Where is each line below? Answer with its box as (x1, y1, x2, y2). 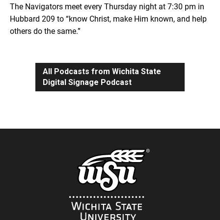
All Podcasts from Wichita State (43, 67, 161, 77)
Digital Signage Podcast (43, 78, 132, 87)
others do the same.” (10, 27, 81, 36)
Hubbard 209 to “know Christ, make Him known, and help (10, 14, 207, 24)
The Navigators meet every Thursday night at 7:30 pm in (10, 2, 204, 12)
